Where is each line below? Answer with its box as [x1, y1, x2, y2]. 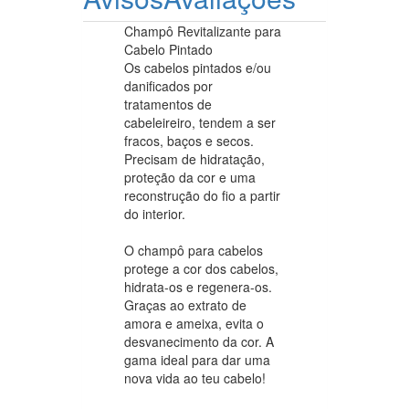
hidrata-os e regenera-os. [124, 277, 272, 296]
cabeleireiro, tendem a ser [124, 112, 276, 131]
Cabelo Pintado [124, 39, 213, 58]
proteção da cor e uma [124, 167, 256, 186]
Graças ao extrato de [124, 295, 246, 314]
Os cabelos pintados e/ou [124, 58, 271, 77]
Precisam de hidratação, [124, 149, 265, 168]
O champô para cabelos [124, 240, 263, 259]
